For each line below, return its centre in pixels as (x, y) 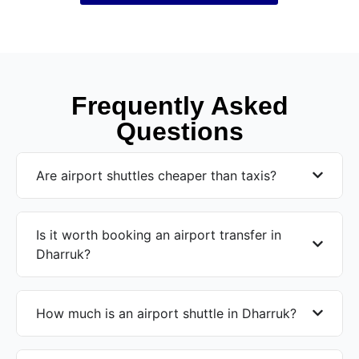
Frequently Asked (179, 105)
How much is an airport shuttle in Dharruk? (166, 313)
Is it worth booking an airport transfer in (159, 234)
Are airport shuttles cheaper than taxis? (156, 175)
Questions (179, 131)
